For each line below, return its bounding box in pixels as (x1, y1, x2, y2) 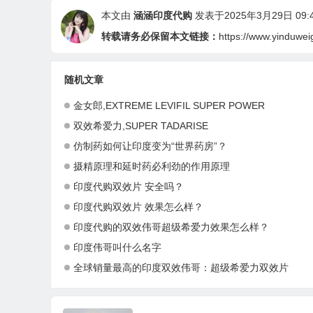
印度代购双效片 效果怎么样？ (73, 201, 203, 213)
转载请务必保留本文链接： (101, 31, 219, 43)
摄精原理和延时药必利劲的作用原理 (73, 161, 230, 173)
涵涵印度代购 (133, 10, 192, 22)
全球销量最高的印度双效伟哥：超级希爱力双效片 (73, 262, 289, 274)
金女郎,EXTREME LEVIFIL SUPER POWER (73, 100, 265, 112)
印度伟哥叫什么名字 (73, 242, 161, 254)
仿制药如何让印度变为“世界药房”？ (73, 140, 227, 152)
